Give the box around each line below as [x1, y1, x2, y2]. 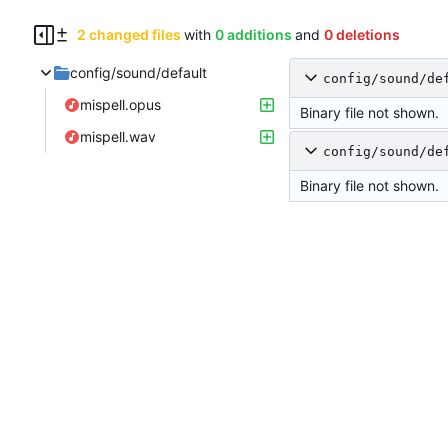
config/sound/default [70, 64, 207, 82]
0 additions [214, 26, 292, 44]
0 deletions [323, 26, 400, 44]
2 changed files [76, 26, 181, 44]
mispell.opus [80, 96, 161, 114]
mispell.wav [80, 128, 156, 146]
